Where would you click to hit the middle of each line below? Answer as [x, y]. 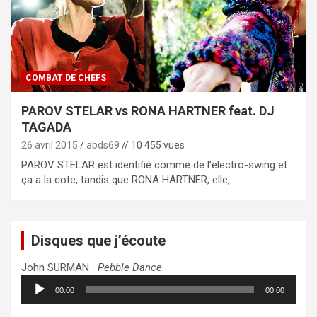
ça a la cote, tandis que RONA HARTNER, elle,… [129, 179]
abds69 [103, 145]
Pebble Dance [130, 267]
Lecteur [38, 281]
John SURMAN [59, 267]
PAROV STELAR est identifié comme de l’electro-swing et [154, 165]
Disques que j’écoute [98, 240]
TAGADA [46, 127]
